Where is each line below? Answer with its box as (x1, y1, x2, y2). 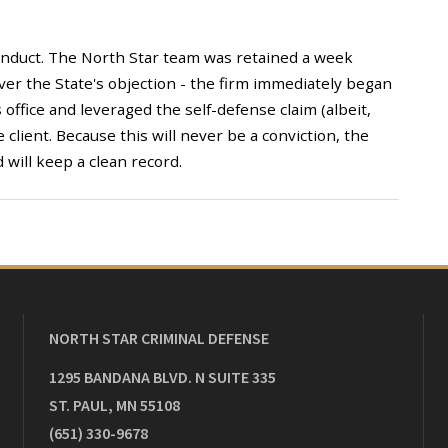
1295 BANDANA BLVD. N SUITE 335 (49, 367, 276, 387)
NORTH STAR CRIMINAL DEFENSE (49, 328, 269, 348)
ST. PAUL (49, 395, 108, 415)
